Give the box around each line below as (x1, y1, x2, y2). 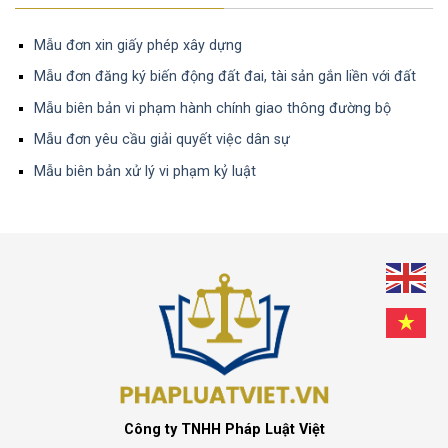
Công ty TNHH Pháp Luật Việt (123, 420, 325, 438)
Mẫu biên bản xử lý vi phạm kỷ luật (33, 163, 256, 181)
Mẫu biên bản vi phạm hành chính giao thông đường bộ (33, 99, 395, 117)
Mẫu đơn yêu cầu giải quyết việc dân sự (33, 131, 290, 149)
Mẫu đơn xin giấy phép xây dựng (33, 36, 242, 54)
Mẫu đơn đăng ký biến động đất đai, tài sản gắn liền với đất (33, 68, 416, 86)
